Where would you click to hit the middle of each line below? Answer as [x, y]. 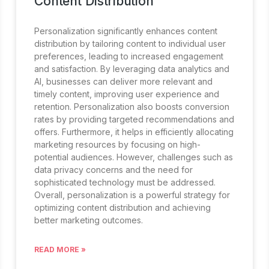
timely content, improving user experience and [127, 94]
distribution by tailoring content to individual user [130, 44]
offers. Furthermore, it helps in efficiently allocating [134, 132]
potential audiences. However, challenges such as [134, 157]
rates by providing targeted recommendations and [134, 119]
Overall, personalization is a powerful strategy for [132, 195]
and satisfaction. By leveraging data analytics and [132, 69]
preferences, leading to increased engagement [129, 56]
